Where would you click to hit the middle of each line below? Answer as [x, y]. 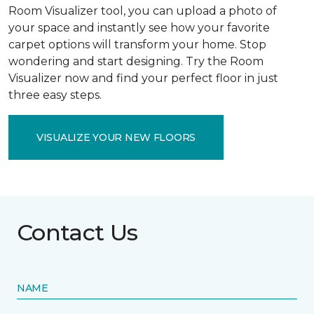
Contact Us [77, 232]
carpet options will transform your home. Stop [137, 45]
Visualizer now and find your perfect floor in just [143, 78]
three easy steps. [55, 95]
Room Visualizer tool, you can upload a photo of [143, 11]
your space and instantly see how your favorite [139, 28]
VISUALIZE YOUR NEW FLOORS [116, 137]
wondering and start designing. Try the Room [136, 61]
